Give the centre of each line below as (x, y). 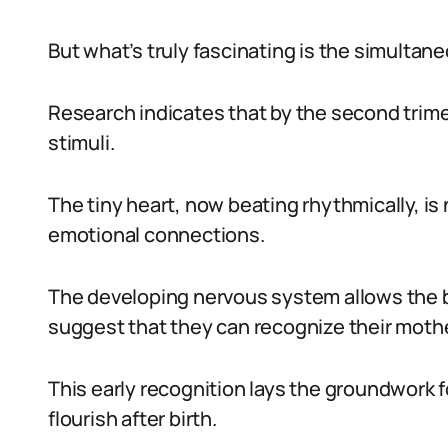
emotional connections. (156, 234)
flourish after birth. (132, 418)
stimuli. (81, 142)
